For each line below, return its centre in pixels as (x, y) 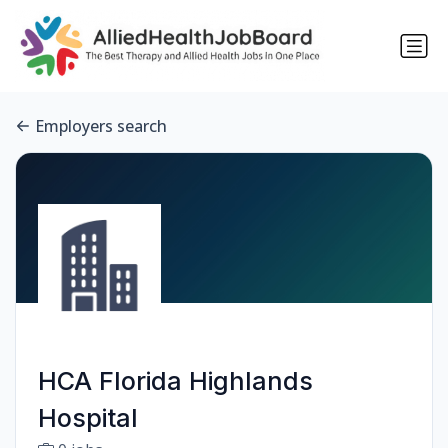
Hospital (87, 418)
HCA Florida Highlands (175, 381)
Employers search (101, 126)
